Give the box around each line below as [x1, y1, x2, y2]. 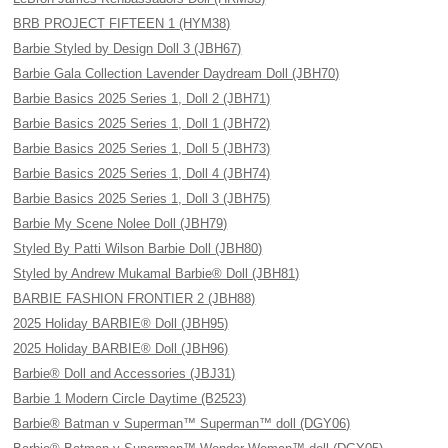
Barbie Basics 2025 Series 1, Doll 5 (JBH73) [13, 141, 271, 156]
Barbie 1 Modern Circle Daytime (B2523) [13, 391, 247, 406]
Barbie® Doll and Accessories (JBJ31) [13, 366, 236, 381]
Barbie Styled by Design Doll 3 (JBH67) [13, 41, 242, 56]
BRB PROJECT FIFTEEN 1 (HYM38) [13, 16, 231, 31]
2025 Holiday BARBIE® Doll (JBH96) [13, 341, 229, 356]
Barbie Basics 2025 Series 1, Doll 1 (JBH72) [13, 116, 271, 131]
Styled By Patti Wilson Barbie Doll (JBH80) [13, 241, 263, 256]
